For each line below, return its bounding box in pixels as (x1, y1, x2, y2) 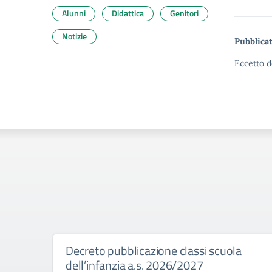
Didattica (112, 7, 144, 19)
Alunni (62, 7, 86, 19)
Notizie (62, 30, 87, 42)
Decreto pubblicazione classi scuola (66, 241, 242, 260)
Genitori (170, 7, 199, 19)
